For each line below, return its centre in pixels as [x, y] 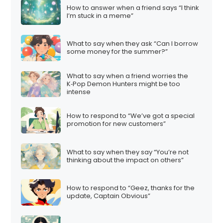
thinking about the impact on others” [125, 160]
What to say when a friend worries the [128, 76]
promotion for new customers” [116, 124]
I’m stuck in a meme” [100, 15]
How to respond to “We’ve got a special [131, 116]
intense [79, 92]
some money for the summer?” [117, 52]
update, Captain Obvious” [109, 196]
